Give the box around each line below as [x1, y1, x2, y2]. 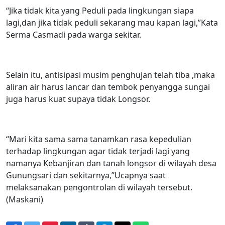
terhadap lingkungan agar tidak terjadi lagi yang [6, 145, 190, 157]
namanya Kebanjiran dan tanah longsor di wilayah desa [6, 157, 216, 169]
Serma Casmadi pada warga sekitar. [6, 29, 141, 40]
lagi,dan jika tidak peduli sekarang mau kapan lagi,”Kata [6, 17, 218, 28]
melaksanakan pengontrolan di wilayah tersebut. [6, 181, 192, 193]
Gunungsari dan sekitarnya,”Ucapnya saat [6, 169, 166, 181]
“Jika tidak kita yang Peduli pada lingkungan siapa [6, 5, 194, 16]
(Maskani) [6, 193, 43, 205]
